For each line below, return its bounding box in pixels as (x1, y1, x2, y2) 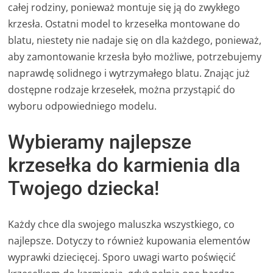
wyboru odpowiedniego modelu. (8, 99, 157, 113)
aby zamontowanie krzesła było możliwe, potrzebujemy (8, 49, 262, 63)
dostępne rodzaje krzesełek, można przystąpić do (8, 82, 236, 96)
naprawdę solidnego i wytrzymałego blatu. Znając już (8, 66, 250, 80)
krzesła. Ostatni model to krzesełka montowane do (8, 16, 241, 30)
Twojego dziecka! (8, 177, 160, 200)
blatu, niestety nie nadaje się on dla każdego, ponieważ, (8, 33, 262, 47)
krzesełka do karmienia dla (8, 154, 241, 177)
